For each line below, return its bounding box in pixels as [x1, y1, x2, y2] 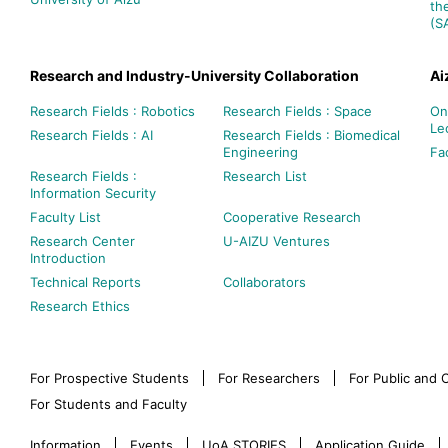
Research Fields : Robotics [30, 102, 195, 119]
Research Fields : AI [30, 126, 153, 143]
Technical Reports [30, 273, 141, 290]
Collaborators [222, 273, 306, 290]
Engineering [222, 143, 298, 160]
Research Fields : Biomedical [222, 126, 400, 143]
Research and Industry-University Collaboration [30, 66, 359, 84]
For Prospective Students [30, 369, 189, 386]
